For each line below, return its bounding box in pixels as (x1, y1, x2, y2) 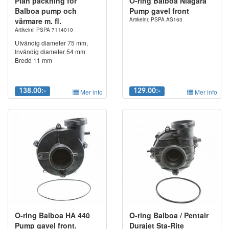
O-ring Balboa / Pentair (129, 210, 209, 221)
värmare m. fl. (15, 16, 61, 27)
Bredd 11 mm (15, 56, 52, 65)
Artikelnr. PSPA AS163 (129, 16, 182, 24)
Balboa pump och (15, 6, 77, 16)
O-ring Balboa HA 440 (15, 210, 90, 221)
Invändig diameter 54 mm (15, 47, 85, 56)
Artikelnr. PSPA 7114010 (15, 26, 73, 34)
